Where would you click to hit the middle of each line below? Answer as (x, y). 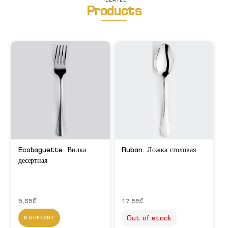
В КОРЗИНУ (39, 218)
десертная (33, 160)
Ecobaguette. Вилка (52, 150)
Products (114, 11)
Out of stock (149, 218)
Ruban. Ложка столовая (159, 150)
